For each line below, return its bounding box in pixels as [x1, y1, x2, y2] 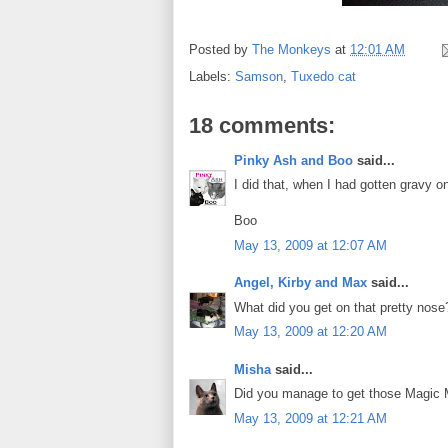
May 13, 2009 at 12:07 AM [234, 237, 387, 253]
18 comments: [189, 112, 335, 138]
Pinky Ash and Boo [234, 152, 353, 168]
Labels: [189, 68, 235, 84]
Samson [235, 68, 283, 84]
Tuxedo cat [291, 68, 356, 84]
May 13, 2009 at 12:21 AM [234, 410, 387, 426]
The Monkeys [252, 41, 331, 57]
